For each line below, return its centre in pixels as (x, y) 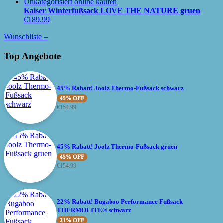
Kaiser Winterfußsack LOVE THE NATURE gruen (112, 11)
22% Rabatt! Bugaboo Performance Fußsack (120, 201)
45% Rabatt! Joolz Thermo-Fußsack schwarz (120, 88)
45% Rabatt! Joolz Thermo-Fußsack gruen (117, 147)
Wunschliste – (26, 37)
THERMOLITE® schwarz (94, 210)
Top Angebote (32, 56)
